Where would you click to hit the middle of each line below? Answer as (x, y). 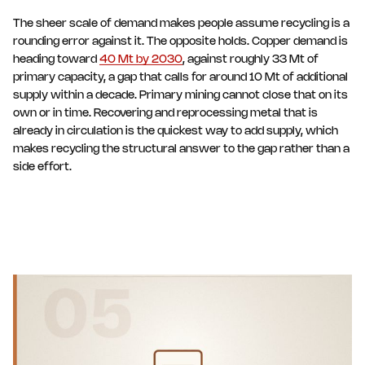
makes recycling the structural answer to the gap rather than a (181, 150)
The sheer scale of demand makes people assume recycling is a (181, 24)
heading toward (56, 60)
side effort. (42, 168)
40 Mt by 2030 (141, 60)
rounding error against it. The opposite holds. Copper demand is (180, 42)
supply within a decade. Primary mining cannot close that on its (180, 96)
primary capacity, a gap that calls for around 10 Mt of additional (180, 78)
